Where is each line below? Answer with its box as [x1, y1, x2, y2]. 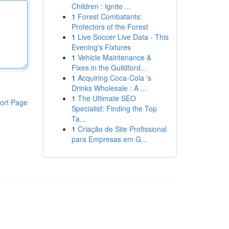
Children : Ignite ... [71, 1, 131, 11]
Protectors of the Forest [71, 21, 148, 32]
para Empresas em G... [71, 134, 147, 144]
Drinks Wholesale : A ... [71, 83, 147, 93]
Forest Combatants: [77, 11, 142, 21]
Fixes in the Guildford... [71, 62, 147, 73]
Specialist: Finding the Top [71, 103, 157, 113]
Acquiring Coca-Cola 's [77, 73, 151, 83]
